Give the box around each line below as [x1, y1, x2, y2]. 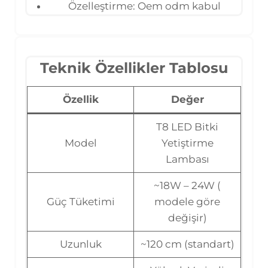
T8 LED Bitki [156, 120, 218, 133]
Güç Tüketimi [46, 195, 115, 208]
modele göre [154, 195, 220, 208]
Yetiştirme [161, 136, 214, 149]
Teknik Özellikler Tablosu [40, 59, 228, 77]
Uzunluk [59, 237, 102, 250]
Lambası [165, 153, 209, 165]
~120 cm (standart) [140, 237, 234, 250]
